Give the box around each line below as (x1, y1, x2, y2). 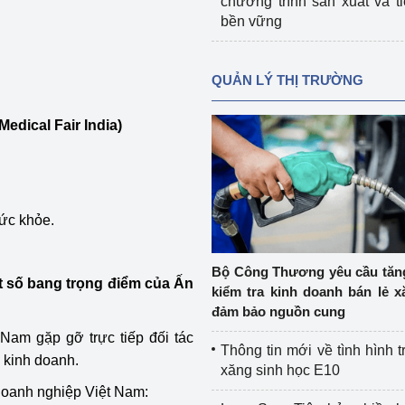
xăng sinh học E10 (220, 363, 340, 378)
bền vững (220, 14, 282, 29)
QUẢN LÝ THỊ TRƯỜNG (211, 72, 363, 88)
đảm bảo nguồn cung (211, 304, 345, 319)
